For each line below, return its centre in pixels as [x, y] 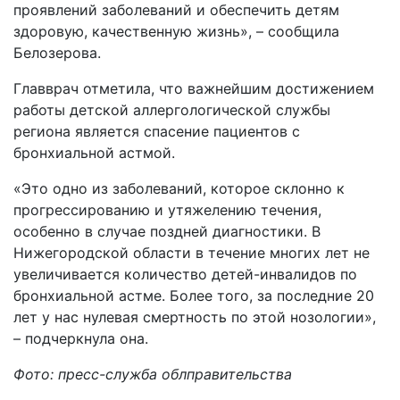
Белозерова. [57, 53]
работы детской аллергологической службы [172, 110]
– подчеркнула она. [81, 338]
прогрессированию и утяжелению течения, [167, 210]
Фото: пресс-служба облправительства [153, 374]
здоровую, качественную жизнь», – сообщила [176, 31]
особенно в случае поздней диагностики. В [167, 231]
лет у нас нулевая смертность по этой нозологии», [195, 317]
